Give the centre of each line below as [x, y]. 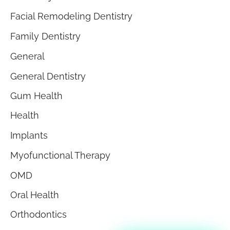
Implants [29, 136]
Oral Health [35, 195]
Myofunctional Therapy [60, 155]
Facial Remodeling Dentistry [71, 16]
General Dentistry [48, 76]
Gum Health [36, 96]
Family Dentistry [45, 36]
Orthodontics [39, 215]
